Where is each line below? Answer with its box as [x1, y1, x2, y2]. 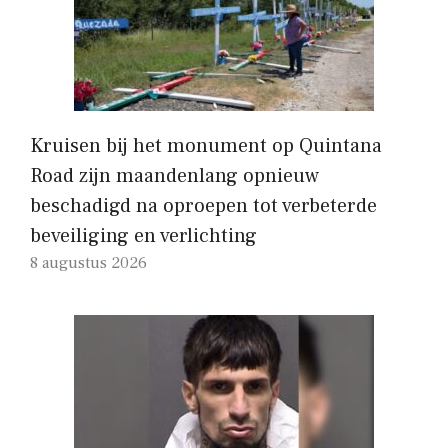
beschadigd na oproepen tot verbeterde [30, 192, 377, 219]
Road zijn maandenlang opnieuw [30, 162, 319, 189]
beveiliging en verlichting [30, 222, 257, 249]
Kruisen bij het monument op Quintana [30, 132, 382, 159]
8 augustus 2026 [30, 252, 147, 273]
